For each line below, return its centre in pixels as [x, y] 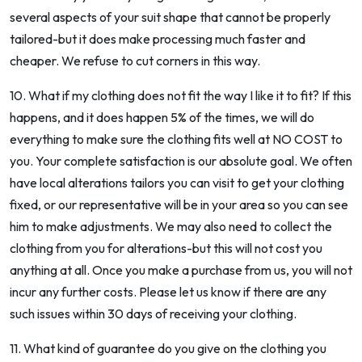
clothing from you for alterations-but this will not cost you [166, 248]
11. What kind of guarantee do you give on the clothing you [168, 349]
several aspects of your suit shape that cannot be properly [170, 17]
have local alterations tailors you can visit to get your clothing [177, 183]
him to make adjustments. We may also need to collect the [171, 227]
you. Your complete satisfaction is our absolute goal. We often [181, 161]
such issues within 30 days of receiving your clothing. [153, 314]
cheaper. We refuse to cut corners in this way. [135, 61]
